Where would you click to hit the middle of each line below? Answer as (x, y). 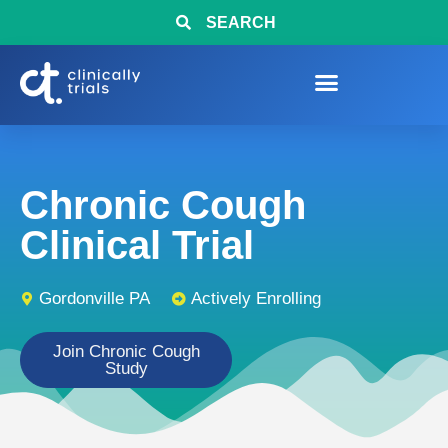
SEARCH (240, 22)
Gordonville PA (94, 298)
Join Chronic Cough (126, 351)
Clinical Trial (137, 245)
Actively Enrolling (256, 298)
